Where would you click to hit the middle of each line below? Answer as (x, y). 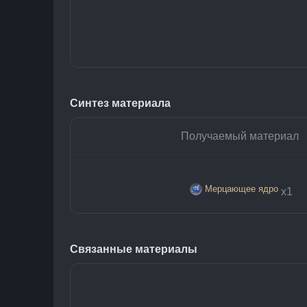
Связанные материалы (134, 249)
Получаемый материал (240, 136)
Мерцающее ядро (242, 189)
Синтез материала (120, 103)
